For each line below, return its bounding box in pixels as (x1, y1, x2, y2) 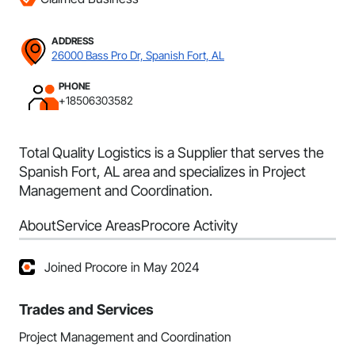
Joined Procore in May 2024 (44, 259, 200, 275)
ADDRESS (52, 35, 94, 47)
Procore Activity (141, 217, 238, 234)
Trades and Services (19, 301, 154, 318)
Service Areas (56, 217, 141, 234)
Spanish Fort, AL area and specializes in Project (19, 163, 306, 180)
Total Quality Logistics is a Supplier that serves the (19, 144, 324, 161)
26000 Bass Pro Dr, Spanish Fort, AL (52, 48, 224, 62)
